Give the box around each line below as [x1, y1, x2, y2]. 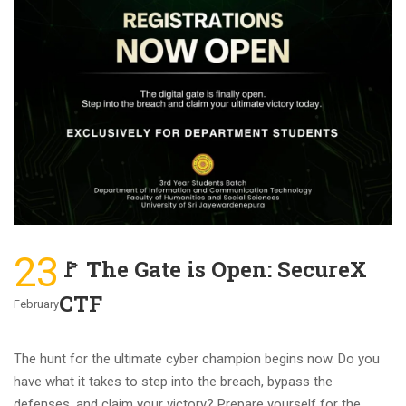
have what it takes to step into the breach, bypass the [14, 372, 333, 390]
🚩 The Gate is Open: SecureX [59, 254, 367, 284]
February [14, 296, 59, 311]
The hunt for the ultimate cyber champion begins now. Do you [14, 350, 380, 367]
